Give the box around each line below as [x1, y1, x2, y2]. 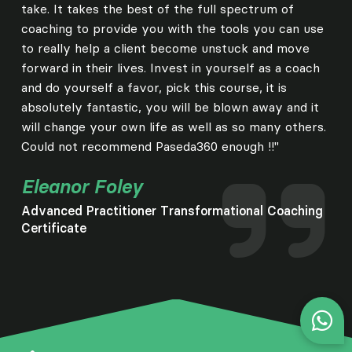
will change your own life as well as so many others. [20, 119, 326, 135]
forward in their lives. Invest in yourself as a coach [20, 60, 320, 76]
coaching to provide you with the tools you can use [20, 20, 324, 37]
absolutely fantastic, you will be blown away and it [20, 99, 319, 115]
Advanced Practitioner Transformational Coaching [20, 203, 323, 219]
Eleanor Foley [20, 175, 142, 199]
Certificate [20, 220, 86, 236]
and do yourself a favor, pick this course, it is [20, 79, 287, 96]
